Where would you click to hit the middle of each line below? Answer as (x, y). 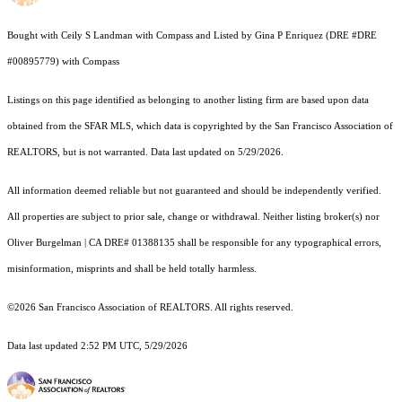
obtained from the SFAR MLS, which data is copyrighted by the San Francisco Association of (200, 127)
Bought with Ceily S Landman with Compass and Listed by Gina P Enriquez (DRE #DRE (192, 36)
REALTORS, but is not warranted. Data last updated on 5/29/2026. (145, 153)
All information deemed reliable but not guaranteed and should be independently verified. (194, 191)
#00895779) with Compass (65, 62)
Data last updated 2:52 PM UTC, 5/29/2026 (97, 346)
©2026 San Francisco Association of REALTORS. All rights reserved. (152, 308)
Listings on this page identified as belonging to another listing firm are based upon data (188, 100)
